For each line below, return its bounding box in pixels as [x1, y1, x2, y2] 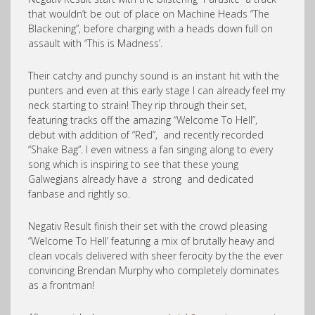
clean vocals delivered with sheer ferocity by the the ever [28, 249, 283, 262]
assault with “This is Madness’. [28, 37, 162, 50]
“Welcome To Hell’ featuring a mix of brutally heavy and [28, 234, 274, 247]
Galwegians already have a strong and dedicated [28, 172, 254, 186]
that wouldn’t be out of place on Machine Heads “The [28, 7, 269, 20]
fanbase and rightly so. [28, 187, 130, 200]
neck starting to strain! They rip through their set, [28, 98, 247, 112]
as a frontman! [28, 278, 94, 292]
